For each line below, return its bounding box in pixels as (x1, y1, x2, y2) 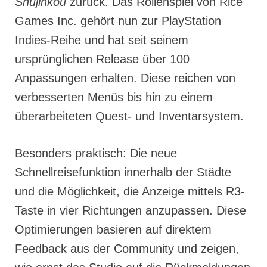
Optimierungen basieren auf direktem (15, 223, 212, 237)
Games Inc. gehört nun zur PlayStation (15, 14, 221, 28)
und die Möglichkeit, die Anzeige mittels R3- (15, 185, 245, 198)
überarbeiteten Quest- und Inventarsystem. (15, 110, 244, 123)
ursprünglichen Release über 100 (15, 52, 190, 66)
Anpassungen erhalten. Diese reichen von (15, 72, 235, 85)
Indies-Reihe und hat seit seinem (15, 33, 188, 47)
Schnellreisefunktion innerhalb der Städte (15, 166, 231, 179)
